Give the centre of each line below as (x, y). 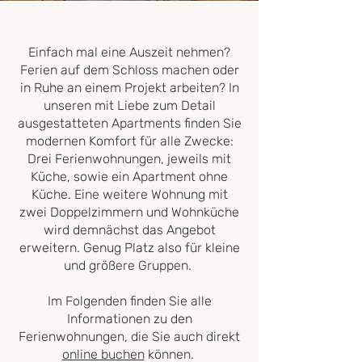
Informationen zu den (129, 319)
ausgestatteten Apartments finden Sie (129, 123)
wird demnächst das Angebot (129, 230)
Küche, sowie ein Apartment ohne (129, 177)
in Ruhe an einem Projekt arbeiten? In (129, 88)
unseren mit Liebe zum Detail (129, 105)
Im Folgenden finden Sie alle (129, 301)
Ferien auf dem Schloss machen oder (129, 70)
